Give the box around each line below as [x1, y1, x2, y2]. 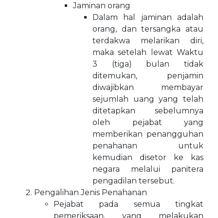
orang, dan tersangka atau [92, 24, 203, 34]
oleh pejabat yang [92, 118, 203, 127]
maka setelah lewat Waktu [92, 48, 203, 57]
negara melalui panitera [92, 164, 203, 174]
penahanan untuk [92, 141, 203, 150]
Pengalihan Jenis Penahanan [34, 188, 147, 197]
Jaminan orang [73, 1, 130, 10]
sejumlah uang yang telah [92, 94, 203, 104]
